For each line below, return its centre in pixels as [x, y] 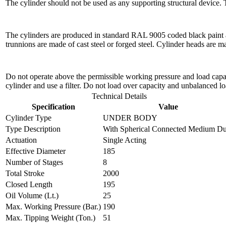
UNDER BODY [130, 118]
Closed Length [29, 184]
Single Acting [125, 140]
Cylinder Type [29, 118]
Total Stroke [25, 173]
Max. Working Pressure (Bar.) [53, 206]
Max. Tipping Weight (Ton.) [50, 217]
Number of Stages [34, 162]
